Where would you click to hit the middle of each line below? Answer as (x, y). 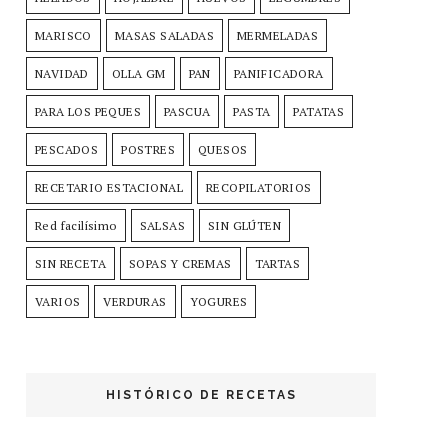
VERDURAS (135, 301)
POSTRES (148, 149)
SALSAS (162, 225)
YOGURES (218, 301)
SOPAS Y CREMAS (180, 263)
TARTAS (277, 263)
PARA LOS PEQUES (88, 111)
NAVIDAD (62, 73)
